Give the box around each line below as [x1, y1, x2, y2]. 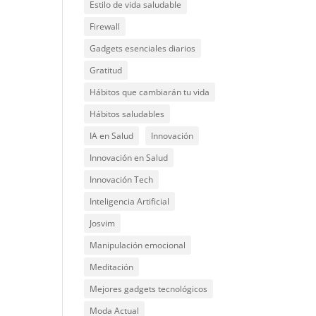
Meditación [90, 260, 134, 273]
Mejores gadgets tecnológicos [90, 282, 208, 295]
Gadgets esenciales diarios [90, 42, 196, 54]
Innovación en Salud [90, 151, 169, 164]
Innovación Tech [90, 173, 154, 186]
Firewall [90, 20, 121, 32]
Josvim [90, 217, 116, 229]
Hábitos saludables [90, 107, 165, 120]
